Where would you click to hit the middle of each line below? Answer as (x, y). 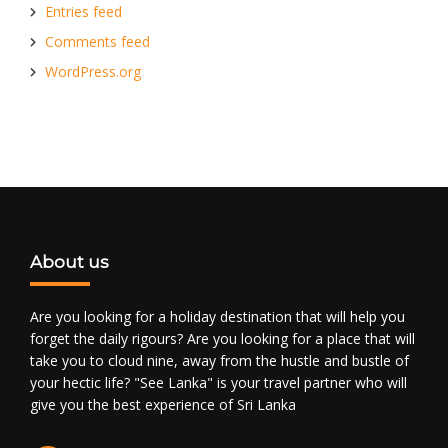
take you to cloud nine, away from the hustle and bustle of (219, 360)
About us (69, 262)
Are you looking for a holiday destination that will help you (217, 316)
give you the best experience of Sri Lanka (163, 404)
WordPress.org (93, 71)
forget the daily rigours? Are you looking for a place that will (222, 338)
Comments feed (97, 41)
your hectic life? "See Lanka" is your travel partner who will (218, 382)
